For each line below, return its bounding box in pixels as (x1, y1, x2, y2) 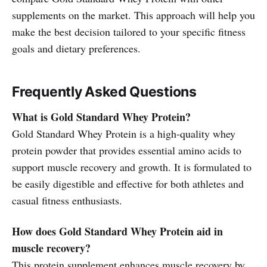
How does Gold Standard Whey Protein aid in (12, 223, 223, 239)
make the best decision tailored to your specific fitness (12, 24, 246, 39)
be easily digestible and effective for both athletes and (12, 176, 244, 191)
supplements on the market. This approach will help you (12, 7, 255, 22)
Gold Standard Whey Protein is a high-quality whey (12, 126, 235, 141)
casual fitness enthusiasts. (12, 193, 122, 207)
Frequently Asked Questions (12, 83, 197, 100)
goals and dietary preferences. (12, 41, 141, 55)
